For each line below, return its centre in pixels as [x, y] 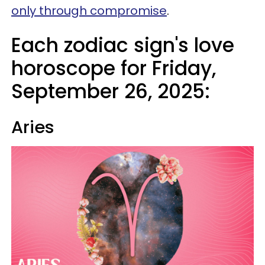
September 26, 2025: [111, 91]
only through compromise [89, 11]
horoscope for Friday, [114, 68]
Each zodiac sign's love [123, 45]
